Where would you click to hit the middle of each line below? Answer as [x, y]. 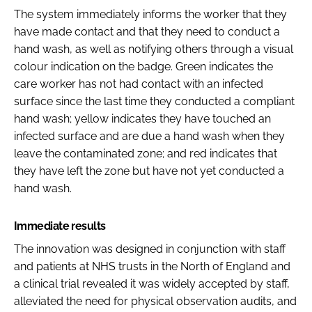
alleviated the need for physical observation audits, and [155, 301]
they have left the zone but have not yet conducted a [149, 171]
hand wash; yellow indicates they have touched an [142, 118]
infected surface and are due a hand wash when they [149, 136]
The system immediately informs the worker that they [150, 14]
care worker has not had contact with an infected [139, 84]
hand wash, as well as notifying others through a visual [154, 49]
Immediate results [60, 226]
